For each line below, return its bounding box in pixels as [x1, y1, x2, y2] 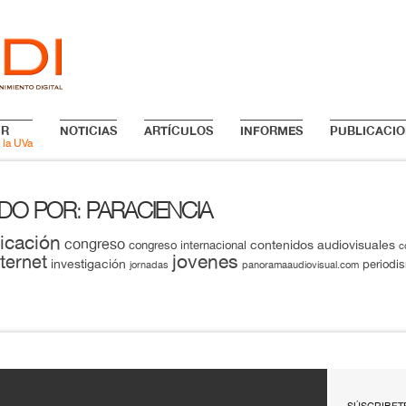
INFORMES [239, 123, 303, 138]
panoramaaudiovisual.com [241, 259, 359, 270]
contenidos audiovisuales [249, 237, 395, 252]
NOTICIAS [59, 123, 117, 138]
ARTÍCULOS [143, 123, 213, 138]
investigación [50, 256, 126, 271]
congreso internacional [128, 238, 246, 252]
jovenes [171, 250, 238, 272]
